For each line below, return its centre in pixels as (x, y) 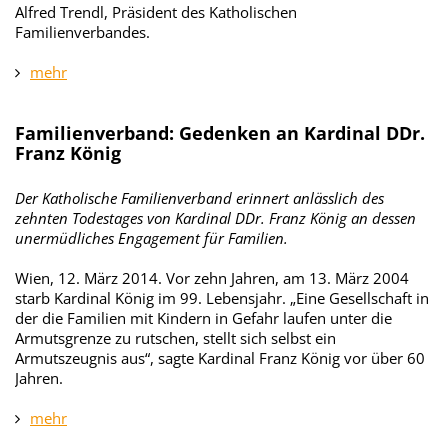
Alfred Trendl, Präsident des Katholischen (156, 12)
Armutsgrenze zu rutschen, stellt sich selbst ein (175, 338)
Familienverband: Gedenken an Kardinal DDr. (220, 133)
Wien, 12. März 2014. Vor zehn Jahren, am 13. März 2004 (212, 278)
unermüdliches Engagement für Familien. (151, 238)
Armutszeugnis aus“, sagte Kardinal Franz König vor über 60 (220, 358)
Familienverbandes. (82, 32)
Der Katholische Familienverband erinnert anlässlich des (199, 198)
